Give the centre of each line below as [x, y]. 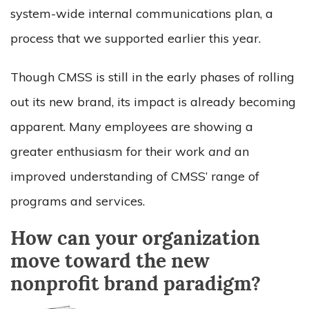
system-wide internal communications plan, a [142, 13]
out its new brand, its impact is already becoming [153, 102]
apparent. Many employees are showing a [132, 127]
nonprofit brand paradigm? [136, 286]
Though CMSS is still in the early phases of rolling [152, 77]
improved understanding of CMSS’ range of [135, 176]
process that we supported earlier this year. [136, 38]
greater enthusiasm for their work [109, 151]
